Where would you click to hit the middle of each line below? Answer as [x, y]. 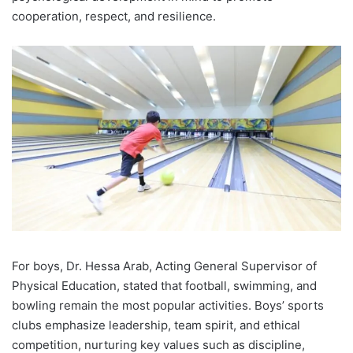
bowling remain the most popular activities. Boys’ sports [168, 305]
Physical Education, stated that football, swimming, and [164, 285]
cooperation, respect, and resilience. [114, 16]
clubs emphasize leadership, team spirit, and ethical [156, 325]
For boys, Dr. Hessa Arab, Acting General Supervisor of [164, 266]
